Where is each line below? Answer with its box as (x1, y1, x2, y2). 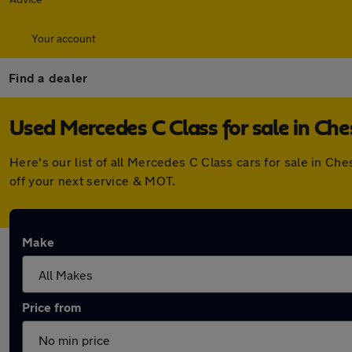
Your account (31, 31, 96, 45)
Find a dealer (9, 70, 88, 85)
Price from (22, 299, 81, 314)
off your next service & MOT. (9, 173, 176, 188)
